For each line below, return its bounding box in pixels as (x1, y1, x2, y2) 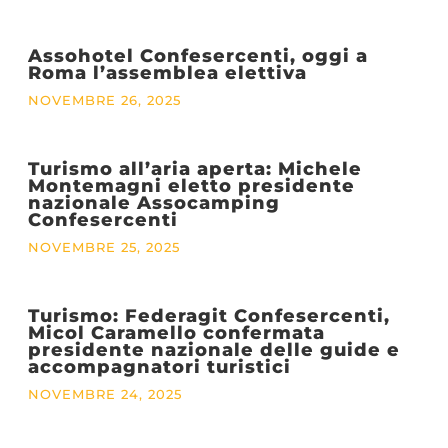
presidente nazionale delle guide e (27, 339, 400, 361)
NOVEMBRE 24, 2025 (27, 387, 182, 403)
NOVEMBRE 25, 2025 (27, 240, 180, 256)
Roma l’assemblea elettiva (27, 62, 307, 84)
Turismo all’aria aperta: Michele (27, 158, 362, 180)
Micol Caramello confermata (27, 322, 325, 344)
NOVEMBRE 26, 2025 (27, 93, 181, 109)
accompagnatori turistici (27, 356, 291, 378)
